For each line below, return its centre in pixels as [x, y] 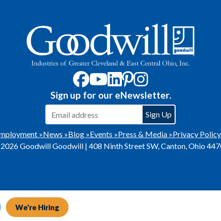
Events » [104, 134]
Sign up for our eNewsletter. [110, 95]
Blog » [79, 134]
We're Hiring [37, 207]
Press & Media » [145, 134]
